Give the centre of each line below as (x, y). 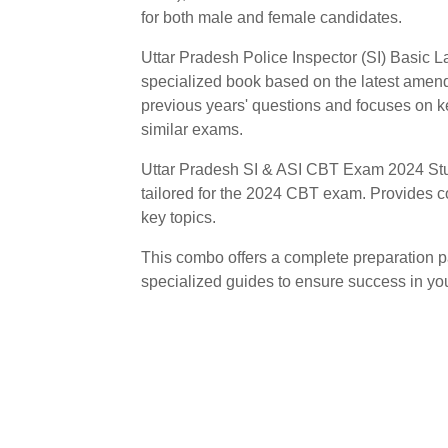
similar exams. (192, 129)
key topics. (179, 217)
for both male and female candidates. (272, 17)
